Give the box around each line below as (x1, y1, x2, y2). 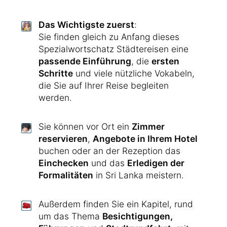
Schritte (39, 68, 73, 79)
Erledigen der (127, 158, 184, 168)
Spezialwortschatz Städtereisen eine (39, 44, 188, 54)
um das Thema (39, 211, 102, 221)
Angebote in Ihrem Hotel (93, 133, 198, 144)
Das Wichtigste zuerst (39, 19, 134, 30)
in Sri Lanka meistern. (93, 170, 184, 180)
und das (89, 158, 127, 168)
